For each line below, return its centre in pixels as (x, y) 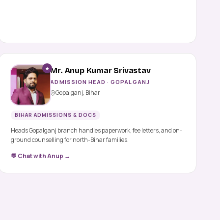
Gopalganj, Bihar (78, 93)
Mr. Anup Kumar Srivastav (100, 71)
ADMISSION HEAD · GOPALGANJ (100, 82)
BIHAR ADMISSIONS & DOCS (56, 115)
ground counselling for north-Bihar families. (70, 140)
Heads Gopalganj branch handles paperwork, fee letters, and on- (97, 131)
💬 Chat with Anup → (41, 156)
